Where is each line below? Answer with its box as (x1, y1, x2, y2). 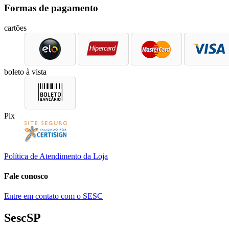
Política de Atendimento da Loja (4, 151, 108, 161)
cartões (4, 23, 27, 32)
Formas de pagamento (4, 2, 98, 13)
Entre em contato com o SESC (4, 192, 103, 201)
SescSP (4, 211, 41, 225)
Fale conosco (4, 171, 48, 180)
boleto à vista (4, 67, 47, 76)
